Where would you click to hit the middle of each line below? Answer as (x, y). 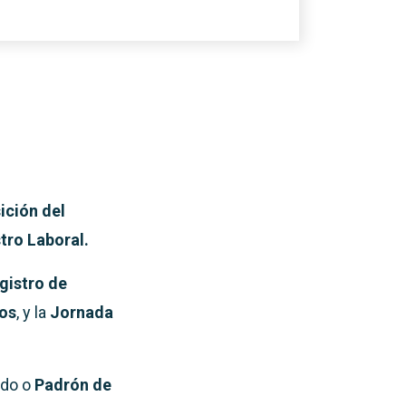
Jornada (82, 312)
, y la (33, 312)
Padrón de (71, 385)
